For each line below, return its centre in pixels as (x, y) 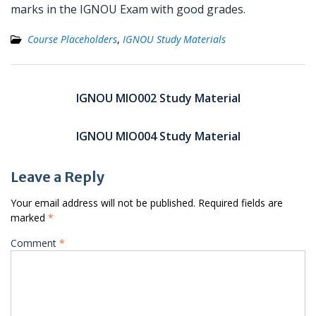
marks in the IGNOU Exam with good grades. (128, 9)
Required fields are (241, 203)
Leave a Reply (57, 177)
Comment (35, 243)
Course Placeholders (72, 39)
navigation (47, 98)
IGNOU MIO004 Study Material (158, 136)
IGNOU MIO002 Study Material (158, 98)
